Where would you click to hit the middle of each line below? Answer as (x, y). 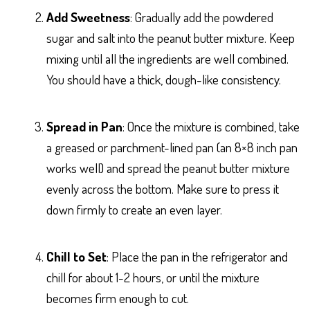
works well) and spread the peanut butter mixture (168, 167)
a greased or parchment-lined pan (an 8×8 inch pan (172, 147)
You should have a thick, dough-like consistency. (164, 79)
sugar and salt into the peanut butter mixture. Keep (171, 37)
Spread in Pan (84, 126)
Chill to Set (76, 256)
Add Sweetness (88, 17)
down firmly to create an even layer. (134, 209)
